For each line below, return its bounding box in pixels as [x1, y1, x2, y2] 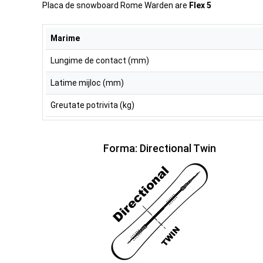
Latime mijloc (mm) [50, 78, 124, 88]
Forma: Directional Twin [103, 143, 216, 155]
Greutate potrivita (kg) [50, 100, 134, 110]
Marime [50, 33, 80, 43]
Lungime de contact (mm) [50, 56, 149, 66]
